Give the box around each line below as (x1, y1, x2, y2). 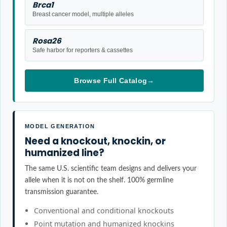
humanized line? (25, 146, 104, 159)
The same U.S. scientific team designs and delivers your (25, 165, 197, 172)
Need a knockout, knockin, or (25, 135, 166, 147)
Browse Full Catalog (74, 77, 147, 85)
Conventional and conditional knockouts (34, 206, 174, 215)
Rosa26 (32, 35, 61, 46)
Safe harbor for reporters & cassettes (32, 47, 133, 54)
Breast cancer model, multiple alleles (32, 11, 134, 18)
